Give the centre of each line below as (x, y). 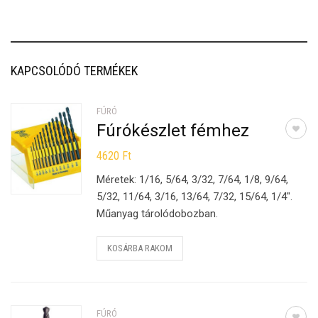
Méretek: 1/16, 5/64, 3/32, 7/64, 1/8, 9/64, (193, 180)
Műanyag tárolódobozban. (158, 214)
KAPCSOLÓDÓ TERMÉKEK (74, 71)
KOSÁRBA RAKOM (140, 248)
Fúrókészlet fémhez (173, 131)
